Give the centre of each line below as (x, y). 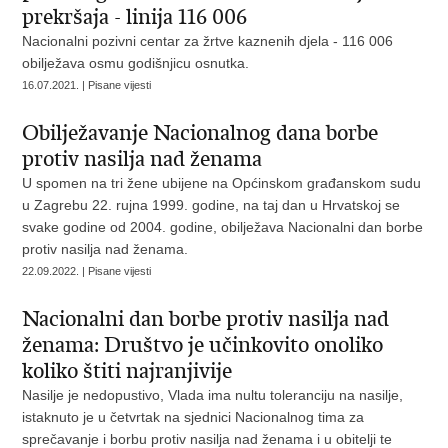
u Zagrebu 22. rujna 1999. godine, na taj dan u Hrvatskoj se (211, 205)
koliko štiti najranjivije (127, 371)
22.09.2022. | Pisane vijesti (87, 271)
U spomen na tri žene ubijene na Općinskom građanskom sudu (222, 183)
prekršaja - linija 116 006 (135, 17)
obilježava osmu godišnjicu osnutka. (136, 63)
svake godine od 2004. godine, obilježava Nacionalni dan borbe (223, 227)
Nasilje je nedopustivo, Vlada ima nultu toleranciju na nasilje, (213, 395)
